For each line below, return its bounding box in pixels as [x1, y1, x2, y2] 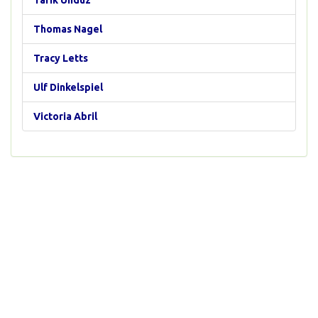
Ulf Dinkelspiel [33, 82, 103, 93]
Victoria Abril [33, 111, 97, 122]
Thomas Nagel [33, 23, 102, 35]
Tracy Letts [33, 53, 88, 64]
